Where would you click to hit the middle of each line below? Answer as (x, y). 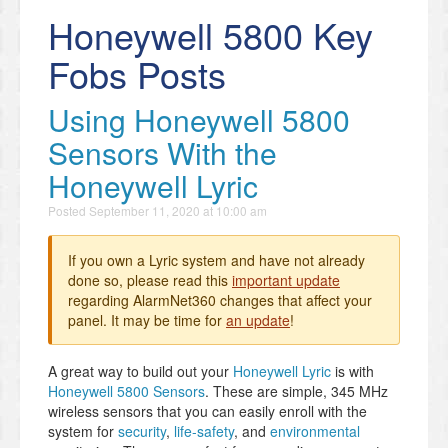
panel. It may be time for (147, 320)
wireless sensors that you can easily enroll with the (207, 411)
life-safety (204, 431)
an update (258, 320)
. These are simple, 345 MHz (296, 391)
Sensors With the (162, 153)
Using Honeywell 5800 (199, 120)
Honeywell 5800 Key (210, 35)
